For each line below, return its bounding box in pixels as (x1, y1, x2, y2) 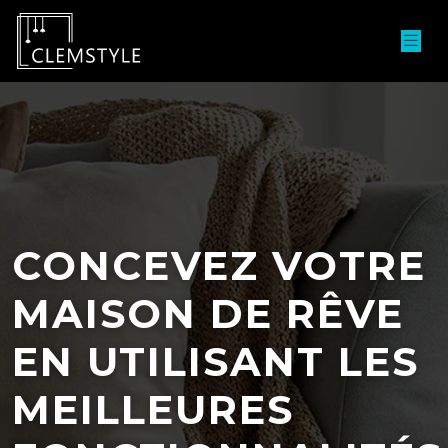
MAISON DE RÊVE (12, 289, 404, 338)
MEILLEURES (12, 385, 294, 434)
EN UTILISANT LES (12, 337, 419, 386)
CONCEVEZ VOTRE (12, 241, 426, 290)
